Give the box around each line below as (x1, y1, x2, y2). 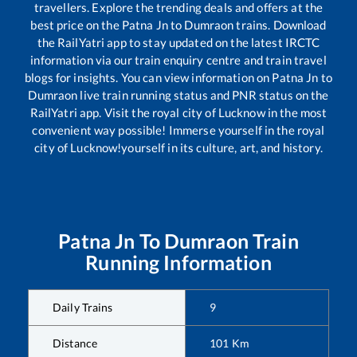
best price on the (30, 18, 122, 33)
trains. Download (233, 18, 327, 33)
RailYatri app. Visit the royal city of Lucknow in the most (29, 105, 328, 120)
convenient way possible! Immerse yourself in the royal (32, 123, 325, 138)
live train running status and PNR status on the (77, 88, 329, 103)
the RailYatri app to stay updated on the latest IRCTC (37, 35, 320, 50)
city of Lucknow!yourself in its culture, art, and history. (34, 140, 323, 155)
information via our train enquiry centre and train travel (30, 53, 327, 68)
